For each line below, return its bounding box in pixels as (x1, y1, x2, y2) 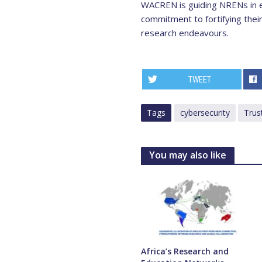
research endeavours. (140, 27, 229, 39)
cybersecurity (180, 107, 230, 119)
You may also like (149, 149, 226, 162)
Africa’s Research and (140, 246, 229, 257)
